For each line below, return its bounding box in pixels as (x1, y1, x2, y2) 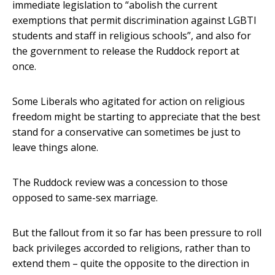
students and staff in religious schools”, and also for (12, 29, 251, 43)
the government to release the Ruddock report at (12, 44, 239, 58)
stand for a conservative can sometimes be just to (12, 125, 241, 139)
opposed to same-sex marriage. (12, 191, 158, 205)
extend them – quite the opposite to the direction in (12, 257, 249, 271)
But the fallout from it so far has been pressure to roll (12, 226, 261, 240)
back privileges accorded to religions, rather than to (12, 241, 250, 255)
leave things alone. (12, 141, 98, 155)
